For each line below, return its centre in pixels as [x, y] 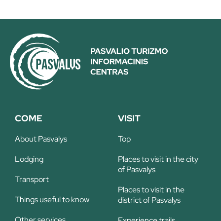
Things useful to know [52, 200]
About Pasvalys [41, 139]
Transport [32, 180]
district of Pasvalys [149, 200]
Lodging [29, 159]
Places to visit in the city [158, 159]
